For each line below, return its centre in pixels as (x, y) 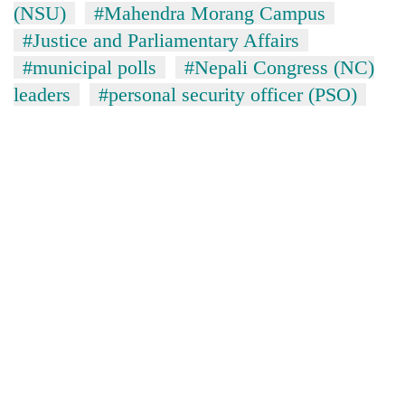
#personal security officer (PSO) (228, 94)
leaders (42, 94)
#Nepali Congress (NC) (279, 67)
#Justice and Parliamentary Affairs (161, 40)
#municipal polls (89, 67)
